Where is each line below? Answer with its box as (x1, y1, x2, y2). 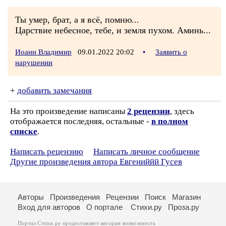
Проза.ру (168, 203, 199, 211)
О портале (86, 203, 123, 211)
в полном (151, 117, 188, 126)
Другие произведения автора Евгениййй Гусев (10, 157, 182, 166)
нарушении (15, 59, 52, 67)
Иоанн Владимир (15, 48, 72, 56)
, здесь (170, 106, 194, 116)
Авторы (18, 193, 44, 201)
